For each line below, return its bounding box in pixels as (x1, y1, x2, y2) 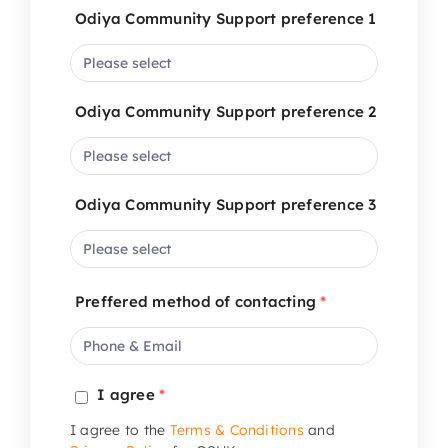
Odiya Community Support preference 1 (74, 8, 377, 28)
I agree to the (69, 420, 170, 439)
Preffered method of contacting (74, 291, 321, 311)
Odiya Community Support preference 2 (74, 101, 377, 121)
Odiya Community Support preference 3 (74, 194, 377, 214)
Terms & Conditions (169, 420, 304, 439)
